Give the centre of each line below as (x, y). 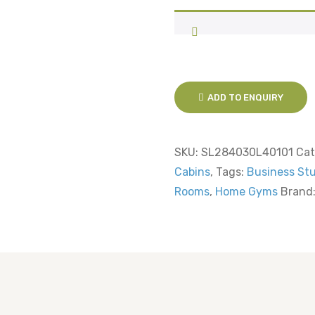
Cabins (192, 172)
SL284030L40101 (247, 152)
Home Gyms (246, 191)
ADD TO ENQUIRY (245, 97)
